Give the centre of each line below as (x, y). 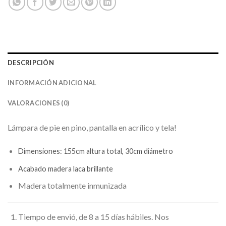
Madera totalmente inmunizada (72, 186)
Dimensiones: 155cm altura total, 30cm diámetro (96, 151)
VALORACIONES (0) (39, 103)
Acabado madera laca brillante (65, 168)
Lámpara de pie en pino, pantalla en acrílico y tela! (92, 128)
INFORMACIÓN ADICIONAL (52, 83)
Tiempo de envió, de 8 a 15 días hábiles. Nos (93, 216)
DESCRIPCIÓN (31, 63)
